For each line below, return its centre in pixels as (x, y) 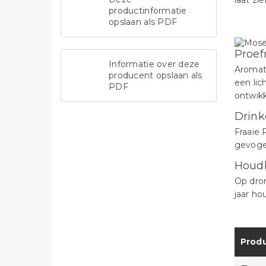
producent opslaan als (156, 75)
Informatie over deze (154, 64)
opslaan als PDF (143, 22)
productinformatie (148, 11)
